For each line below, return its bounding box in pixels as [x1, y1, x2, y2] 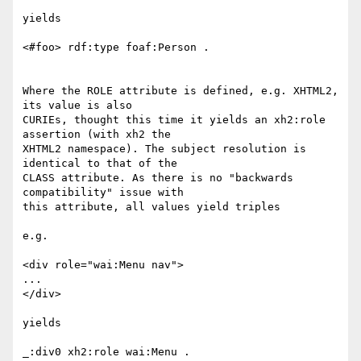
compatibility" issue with [23, 186, 184, 199]
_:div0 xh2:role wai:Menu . [23, 346, 190, 359]
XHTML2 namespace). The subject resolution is [23, 143, 306, 156]
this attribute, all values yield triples [23, 201, 280, 214]
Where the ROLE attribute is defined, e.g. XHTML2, [23, 85, 338, 98]
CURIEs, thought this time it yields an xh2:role [23, 114, 326, 127]
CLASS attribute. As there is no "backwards [23, 172, 293, 185]
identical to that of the [23, 157, 177, 170]
